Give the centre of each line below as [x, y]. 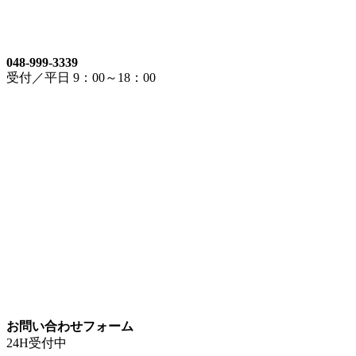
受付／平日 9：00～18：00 [81, 77]
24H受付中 [37, 342]
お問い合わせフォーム [70, 326]
